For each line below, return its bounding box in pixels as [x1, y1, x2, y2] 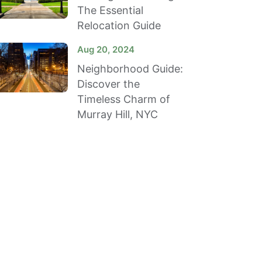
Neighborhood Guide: [77, 62, 183, 75]
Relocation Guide [77, 19, 161, 32]
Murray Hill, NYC [77, 108, 158, 120]
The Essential [77, 4, 143, 16]
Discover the [77, 77, 140, 90]
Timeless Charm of [77, 92, 170, 105]
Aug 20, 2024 [77, 43, 135, 55]
